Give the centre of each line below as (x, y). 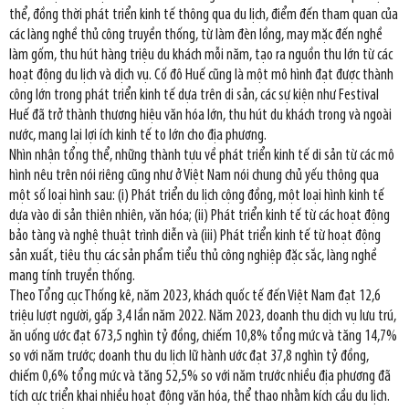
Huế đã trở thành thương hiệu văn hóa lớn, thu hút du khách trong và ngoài (200, 115)
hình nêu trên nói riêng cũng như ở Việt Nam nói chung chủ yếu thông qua (194, 175)
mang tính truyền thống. (72, 276)
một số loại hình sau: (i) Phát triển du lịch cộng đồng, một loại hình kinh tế (197, 195)
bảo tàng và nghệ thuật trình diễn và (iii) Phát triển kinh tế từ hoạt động (195, 236)
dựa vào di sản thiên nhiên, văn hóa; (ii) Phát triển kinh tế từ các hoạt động (199, 215)
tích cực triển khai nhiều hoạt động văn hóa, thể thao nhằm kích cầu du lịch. (199, 396)
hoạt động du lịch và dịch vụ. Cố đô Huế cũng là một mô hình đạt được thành (201, 75)
